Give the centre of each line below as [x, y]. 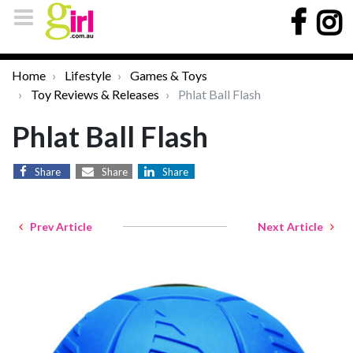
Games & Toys [169, 75]
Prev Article [58, 227]
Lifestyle [88, 75]
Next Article [294, 227]
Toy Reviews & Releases [95, 94]
